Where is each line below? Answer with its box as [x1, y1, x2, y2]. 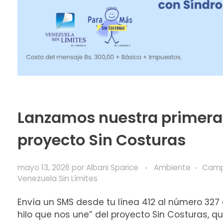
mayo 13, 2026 [17, 162, 70, 173]
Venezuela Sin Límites [17, 173, 98, 184]
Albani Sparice [86, 162, 140, 173]
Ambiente [154, 162, 191, 173]
